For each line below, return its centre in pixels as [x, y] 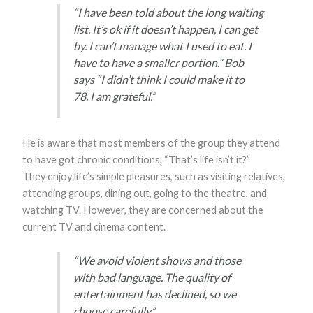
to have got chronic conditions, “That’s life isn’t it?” [137, 160]
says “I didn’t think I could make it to [159, 79]
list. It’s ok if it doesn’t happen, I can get [165, 29]
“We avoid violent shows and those [157, 261]
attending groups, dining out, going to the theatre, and [145, 194]
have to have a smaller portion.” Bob [158, 62]
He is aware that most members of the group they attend [152, 143]
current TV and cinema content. [94, 227]
